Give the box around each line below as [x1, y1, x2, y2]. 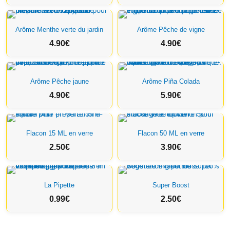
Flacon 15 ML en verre [26, 129, 93, 137]
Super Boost [152, 181, 189, 189]
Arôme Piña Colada [142, 78, 200, 85]
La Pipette [44, 181, 74, 189]
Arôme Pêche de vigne [137, 26, 205, 33]
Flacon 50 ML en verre [137, 129, 204, 137]
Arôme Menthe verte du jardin [15, 26, 103, 33]
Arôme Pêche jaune [30, 78, 89, 85]
